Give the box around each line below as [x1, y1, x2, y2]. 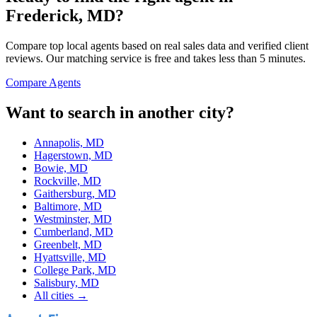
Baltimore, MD [34, 200, 102, 213]
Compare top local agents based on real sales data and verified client [6, 40, 309, 52]
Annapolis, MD [34, 137, 104, 149]
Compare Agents [6, 76, 81, 89]
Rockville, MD [34, 175, 101, 188]
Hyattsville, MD [34, 251, 106, 264]
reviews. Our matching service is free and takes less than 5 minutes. [6, 52, 306, 65]
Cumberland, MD [34, 226, 113, 238]
